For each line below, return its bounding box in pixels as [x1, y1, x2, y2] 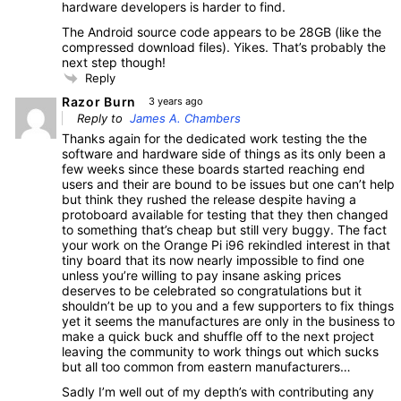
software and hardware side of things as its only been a [62, 146, 386, 162]
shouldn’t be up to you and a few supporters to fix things [62, 298, 394, 314]
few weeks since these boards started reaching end [62, 161, 365, 177]
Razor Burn [62, 94, 136, 110]
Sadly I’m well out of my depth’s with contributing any [62, 383, 374, 399]
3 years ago [149, 95, 203, 108]
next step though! [62, 54, 166, 70]
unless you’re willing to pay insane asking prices [62, 268, 341, 284]
